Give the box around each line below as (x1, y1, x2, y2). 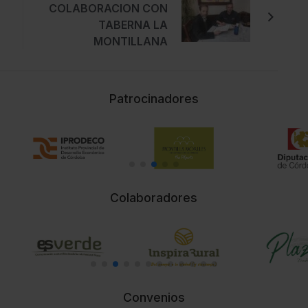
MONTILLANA (93, 34, 168, 48)
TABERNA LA (98, 17, 168, 32)
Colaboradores (110, 190, 198, 206)
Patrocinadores (109, 91, 199, 106)
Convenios (122, 290, 185, 305)
